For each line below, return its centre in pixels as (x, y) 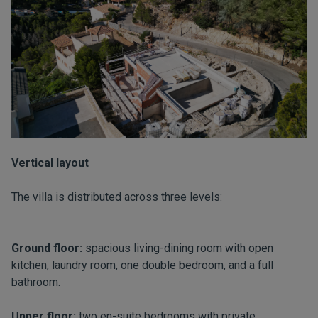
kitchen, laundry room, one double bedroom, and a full (142, 265)
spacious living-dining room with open (178, 248)
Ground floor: (47, 248)
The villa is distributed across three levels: (117, 197)
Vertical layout (50, 163)
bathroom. (36, 283)
